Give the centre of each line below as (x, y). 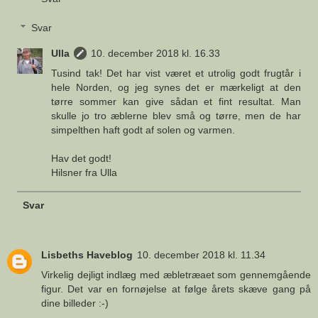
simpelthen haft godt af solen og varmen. (143, 130)
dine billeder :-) (75, 303)
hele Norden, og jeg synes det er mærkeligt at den (176, 88)
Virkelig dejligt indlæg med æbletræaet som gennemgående (176, 274)
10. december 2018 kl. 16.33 (156, 54)
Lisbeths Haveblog (87, 254)
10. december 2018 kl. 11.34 (201, 254)
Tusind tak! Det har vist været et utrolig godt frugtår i (176, 73)
